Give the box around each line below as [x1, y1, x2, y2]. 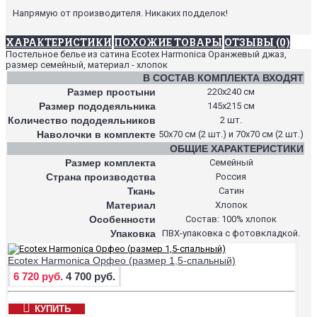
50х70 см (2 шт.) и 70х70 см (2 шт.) [158, 128, 304, 139]
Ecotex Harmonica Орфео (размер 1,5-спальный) [8, 254, 236, 266]
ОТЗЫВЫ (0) [224, 35, 290, 49]
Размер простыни [67, 86, 156, 98]
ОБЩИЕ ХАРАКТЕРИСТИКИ [170, 142, 304, 154]
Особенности [89, 213, 156, 225]
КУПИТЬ [35, 303, 71, 314]
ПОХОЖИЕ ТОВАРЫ [114, 35, 222, 49]
